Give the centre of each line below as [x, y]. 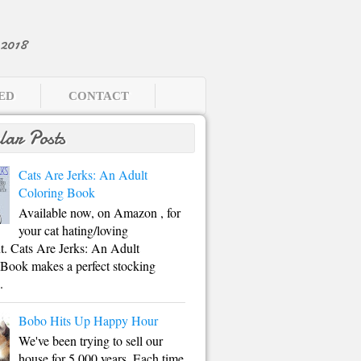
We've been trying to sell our [91, 340]
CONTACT [99, 96]
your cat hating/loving [74, 230]
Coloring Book [57, 193]
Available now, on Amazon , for [100, 213]
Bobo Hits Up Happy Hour [89, 320]
